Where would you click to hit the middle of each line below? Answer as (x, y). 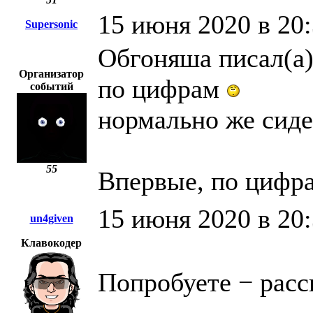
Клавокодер (51, 243)
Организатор (51, 74)
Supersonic (51, 24)
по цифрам (162, 89)
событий (51, 87)
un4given (51, 219)
